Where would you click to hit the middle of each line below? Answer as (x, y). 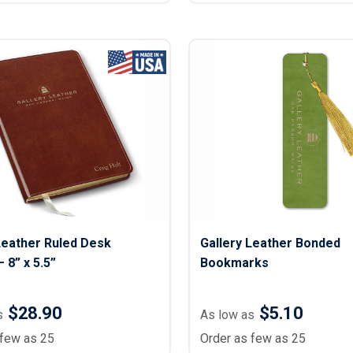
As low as (227, 315)
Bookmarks (234, 263)
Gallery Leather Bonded (270, 243)
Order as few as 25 (253, 338)
